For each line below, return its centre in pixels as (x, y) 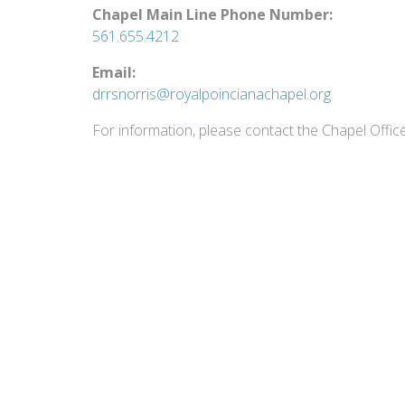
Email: (114, 72)
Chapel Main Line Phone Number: (212, 14)
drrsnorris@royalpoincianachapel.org (212, 94)
